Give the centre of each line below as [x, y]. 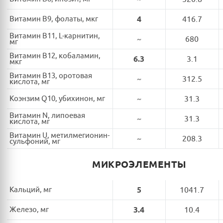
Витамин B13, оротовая [51, 76]
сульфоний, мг [35, 141]
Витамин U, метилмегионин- [59, 135]
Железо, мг [29, 210]
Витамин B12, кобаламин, [55, 56]
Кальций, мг [31, 190]
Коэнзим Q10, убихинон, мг [57, 99]
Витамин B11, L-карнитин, [55, 36]
